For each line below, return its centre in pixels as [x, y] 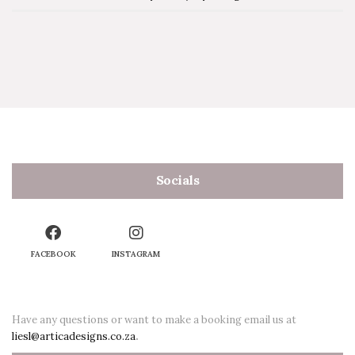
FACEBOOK [53, 254]
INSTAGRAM [136, 254]
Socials [177, 180]
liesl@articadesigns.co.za [74, 337]
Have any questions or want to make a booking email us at [154, 320]
